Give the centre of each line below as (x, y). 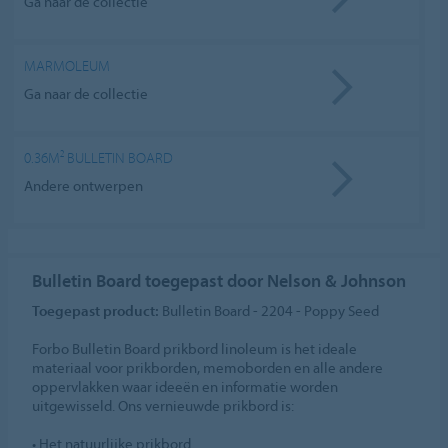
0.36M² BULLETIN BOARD (99, 158)
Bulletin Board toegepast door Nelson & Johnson (219, 281)
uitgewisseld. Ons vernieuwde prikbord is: (163, 406)
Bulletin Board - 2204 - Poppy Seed (269, 311)
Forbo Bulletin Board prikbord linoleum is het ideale (195, 349)
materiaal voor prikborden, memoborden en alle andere (208, 368)
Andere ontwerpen (84, 185)
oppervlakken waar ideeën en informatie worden (185, 387)
